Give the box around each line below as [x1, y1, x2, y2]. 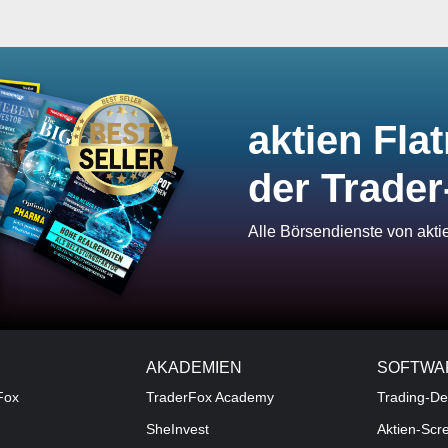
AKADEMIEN [145, 358, 242, 376]
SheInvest [145, 421, 209, 437]
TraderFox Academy [145, 389, 274, 405]
